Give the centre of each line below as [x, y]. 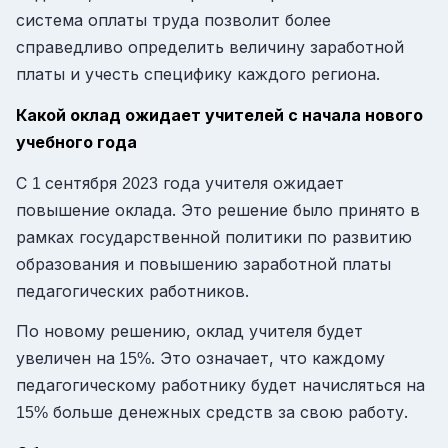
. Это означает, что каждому [268, 358]
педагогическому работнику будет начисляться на [220, 385]
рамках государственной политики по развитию [214, 236]
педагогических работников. [132, 290]
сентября [83, 182]
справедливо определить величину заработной [210, 47]
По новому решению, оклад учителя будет [189, 331]
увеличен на [65, 358]
